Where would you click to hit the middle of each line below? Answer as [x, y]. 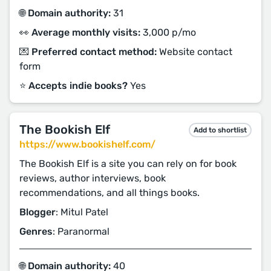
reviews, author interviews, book [93, 178]
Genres [36, 231]
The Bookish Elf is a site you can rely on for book [128, 164]
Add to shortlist [220, 130]
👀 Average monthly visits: [80, 32]
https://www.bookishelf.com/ [87, 144]
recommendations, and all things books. [109, 193]
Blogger [38, 212]
